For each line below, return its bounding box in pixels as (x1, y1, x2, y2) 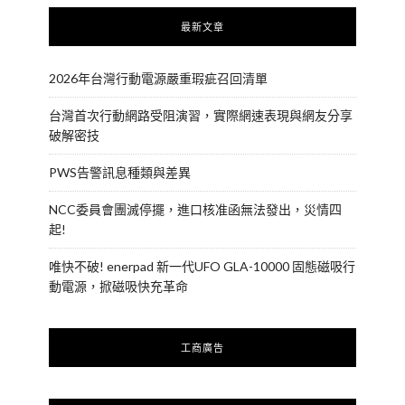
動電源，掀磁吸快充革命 (49, 278, 188, 294)
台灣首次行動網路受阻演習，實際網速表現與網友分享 (49, 108, 353, 123)
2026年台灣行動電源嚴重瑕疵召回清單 (49, 71, 268, 86)
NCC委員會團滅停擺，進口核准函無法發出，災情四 (49, 202, 342, 217)
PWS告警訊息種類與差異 (49, 165, 191, 180)
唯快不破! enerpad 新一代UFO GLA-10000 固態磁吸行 (49, 259, 355, 274)
